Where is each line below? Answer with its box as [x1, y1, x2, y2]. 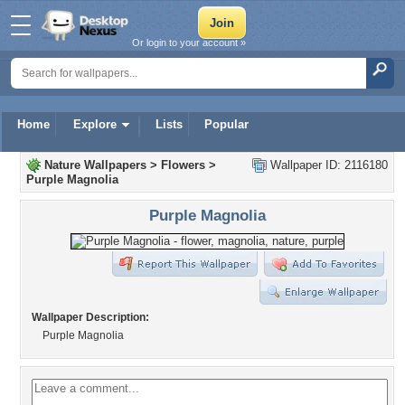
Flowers [161, 158, 205, 172]
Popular [204, 118, 249, 131]
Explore [73, 118, 117, 131]
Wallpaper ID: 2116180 [267, 158, 388, 172]
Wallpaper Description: [32, 311, 149, 324]
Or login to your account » [132, 37, 246, 48]
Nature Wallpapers [44, 158, 146, 172]
